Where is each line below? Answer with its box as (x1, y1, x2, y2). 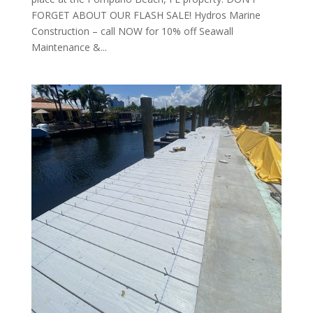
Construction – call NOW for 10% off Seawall (31, 24, 233, 38)
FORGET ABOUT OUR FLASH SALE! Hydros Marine (31, 8, 261, 22)
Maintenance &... (31, 40, 107, 54)
